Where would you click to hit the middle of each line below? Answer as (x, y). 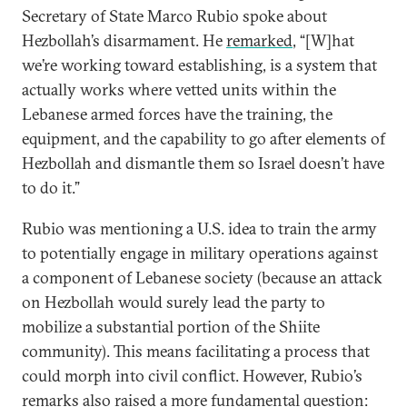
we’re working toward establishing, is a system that (199, 65)
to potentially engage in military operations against (200, 253)
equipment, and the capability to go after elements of (203, 139)
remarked (259, 40)
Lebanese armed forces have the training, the (177, 114)
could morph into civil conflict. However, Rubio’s (192, 376)
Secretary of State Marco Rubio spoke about (174, 16)
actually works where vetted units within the (179, 89)
